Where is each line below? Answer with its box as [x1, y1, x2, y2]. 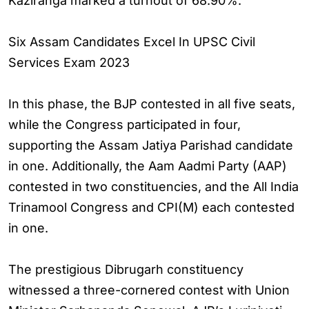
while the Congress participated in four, [8, 117, 241, 132]
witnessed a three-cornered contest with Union [8, 283, 290, 297]
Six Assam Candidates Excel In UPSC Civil [8, 34, 255, 49]
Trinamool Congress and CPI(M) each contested [8, 200, 295, 215]
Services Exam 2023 [8, 55, 130, 70]
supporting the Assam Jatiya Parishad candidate [8, 138, 293, 152]
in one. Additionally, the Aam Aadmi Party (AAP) [8, 159, 287, 173]
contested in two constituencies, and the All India [8, 179, 299, 194]
